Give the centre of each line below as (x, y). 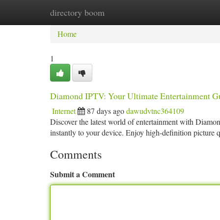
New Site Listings (126, 12)
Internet (64, 111)
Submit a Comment (82, 174)
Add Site (183, 12)
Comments (76, 154)
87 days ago (106, 111)
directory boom (77, 12)
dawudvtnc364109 (155, 111)
